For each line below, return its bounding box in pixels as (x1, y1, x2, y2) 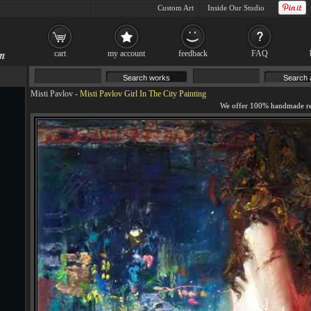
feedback (178, 49, 208, 58)
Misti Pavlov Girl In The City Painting (80, 89, 206, 99)
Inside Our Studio (208, 3, 264, 12)
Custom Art (158, 3, 194, 12)
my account (108, 49, 145, 58)
